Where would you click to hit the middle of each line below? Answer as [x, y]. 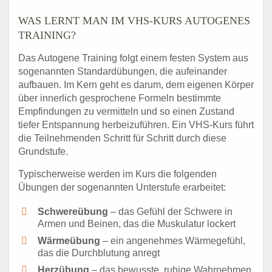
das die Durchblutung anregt [99, 253]
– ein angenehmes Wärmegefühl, [173, 241]
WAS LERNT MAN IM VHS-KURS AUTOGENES [134, 21]
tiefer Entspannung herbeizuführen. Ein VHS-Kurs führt [136, 125]
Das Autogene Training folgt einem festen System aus [133, 58]
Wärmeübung [69, 241]
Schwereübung [73, 212]
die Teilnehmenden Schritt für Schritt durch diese [122, 138]
